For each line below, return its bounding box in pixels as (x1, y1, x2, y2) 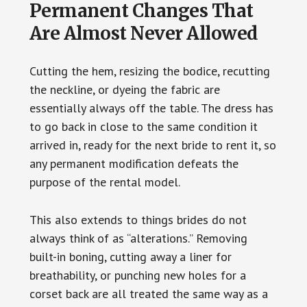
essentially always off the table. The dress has (29, 99, 273, 116)
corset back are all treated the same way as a (29, 285, 268, 302)
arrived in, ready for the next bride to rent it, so (29, 136, 276, 153)
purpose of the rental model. (29, 173, 180, 190)
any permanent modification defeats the (29, 155, 238, 171)
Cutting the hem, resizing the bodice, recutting (29, 62, 270, 79)
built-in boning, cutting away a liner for (29, 248, 232, 265)
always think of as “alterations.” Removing (29, 230, 247, 246)
